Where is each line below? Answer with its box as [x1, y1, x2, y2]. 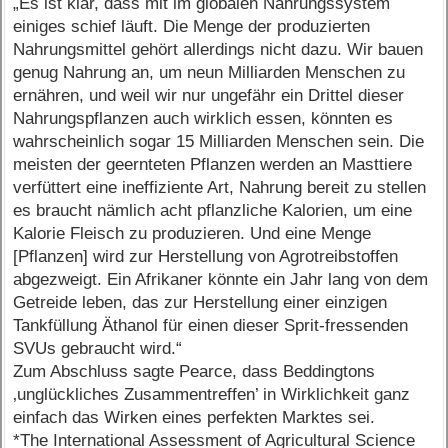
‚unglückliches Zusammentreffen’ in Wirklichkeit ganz [13, 385, 411, 405]
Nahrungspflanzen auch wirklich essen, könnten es [13, 109, 394, 129]
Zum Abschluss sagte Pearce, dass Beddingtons [13, 362, 376, 382]
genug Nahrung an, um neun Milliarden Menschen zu [13, 63, 406, 83]
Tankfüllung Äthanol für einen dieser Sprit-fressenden [13, 316, 409, 336]
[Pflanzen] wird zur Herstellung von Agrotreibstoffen [13, 247, 399, 267]
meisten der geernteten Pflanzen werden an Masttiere [13, 155, 413, 175]
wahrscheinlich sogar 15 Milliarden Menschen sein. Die [13, 132, 425, 152]
